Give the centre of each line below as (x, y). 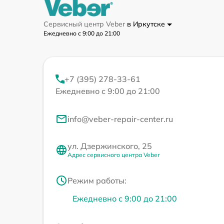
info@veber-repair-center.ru (120, 119)
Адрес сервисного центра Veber (113, 155)
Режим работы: (97, 181)
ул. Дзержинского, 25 (110, 146)
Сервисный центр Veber (85, 24)
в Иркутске (147, 24)
